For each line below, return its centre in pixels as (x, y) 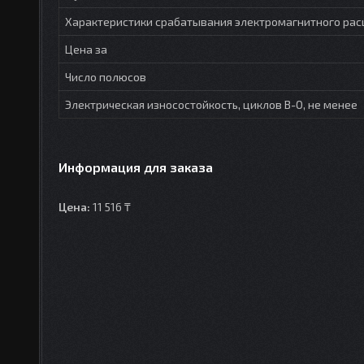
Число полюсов (106, 76)
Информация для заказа (136, 167)
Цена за (86, 49)
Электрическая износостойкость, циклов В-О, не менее (211, 104)
